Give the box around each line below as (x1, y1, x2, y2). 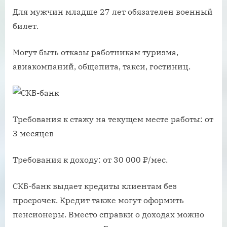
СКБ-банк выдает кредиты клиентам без (13, 181, 177, 192)
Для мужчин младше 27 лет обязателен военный (13, 7, 213, 17)
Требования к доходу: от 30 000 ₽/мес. (13, 155, 168, 165)
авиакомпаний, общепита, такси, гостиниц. (13, 61, 191, 72)
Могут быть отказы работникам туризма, (13, 47, 178, 58)
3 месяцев (13, 128, 54, 139)
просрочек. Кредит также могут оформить (13, 195, 184, 206)
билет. (13, 21, 39, 31)
